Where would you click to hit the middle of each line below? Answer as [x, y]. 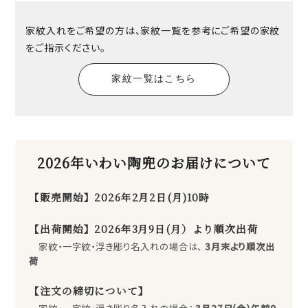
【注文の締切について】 [89, 290]
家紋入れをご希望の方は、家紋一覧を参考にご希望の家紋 [153, 30]
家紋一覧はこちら [154, 79]
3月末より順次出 [239, 246]
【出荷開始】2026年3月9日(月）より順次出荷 [143, 228]
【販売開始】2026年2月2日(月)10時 [120, 197]
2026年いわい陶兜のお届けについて [154, 162]
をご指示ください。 [66, 47]
